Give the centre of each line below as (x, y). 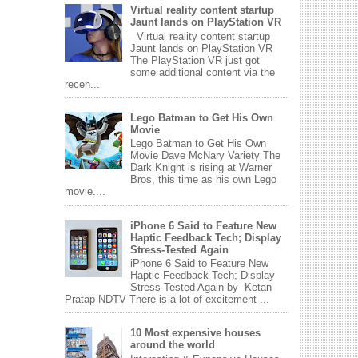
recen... (82, 84)
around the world (173, 345)
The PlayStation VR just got (195, 60)
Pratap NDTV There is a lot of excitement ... (167, 300)
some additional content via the (203, 72)
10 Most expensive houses (196, 333)
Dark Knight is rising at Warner (201, 168)
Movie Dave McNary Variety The (206, 156)
